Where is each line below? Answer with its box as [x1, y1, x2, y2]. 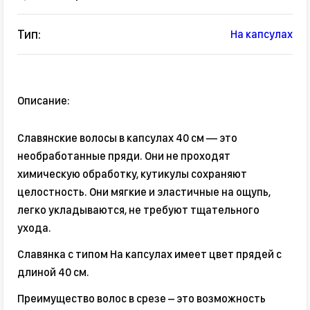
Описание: [17, 94, 70, 108]
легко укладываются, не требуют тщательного [17, 203, 259, 217]
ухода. [17, 221, 51, 235]
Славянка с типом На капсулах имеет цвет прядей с [17, 248, 282, 262]
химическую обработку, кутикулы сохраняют [17, 167, 247, 181]
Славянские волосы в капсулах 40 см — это [17, 131, 237, 145]
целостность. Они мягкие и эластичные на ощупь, [17, 185, 271, 199]
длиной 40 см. [17, 266, 89, 280]
